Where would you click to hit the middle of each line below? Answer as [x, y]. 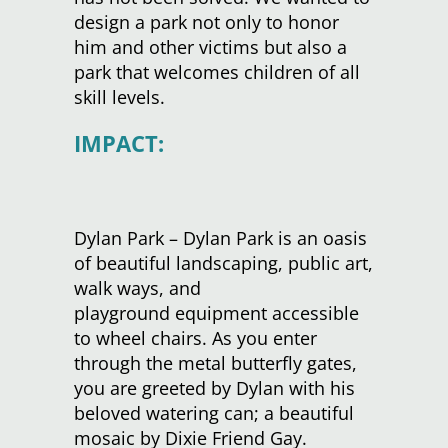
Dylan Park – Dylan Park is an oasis [220, 238]
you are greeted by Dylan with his [214, 388]
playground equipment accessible [216, 313]
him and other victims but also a [210, 47]
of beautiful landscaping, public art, [223, 263]
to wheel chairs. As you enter [195, 338]
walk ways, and [137, 288]
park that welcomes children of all [217, 72]
